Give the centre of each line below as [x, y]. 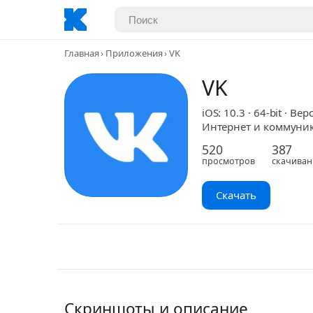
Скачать [236, 195]
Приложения [134, 53]
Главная [82, 53]
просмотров [228, 161]
